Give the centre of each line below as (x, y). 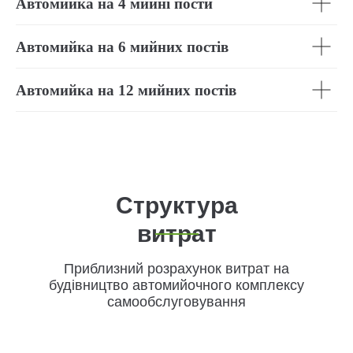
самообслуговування (176, 302)
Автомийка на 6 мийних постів (122, 47)
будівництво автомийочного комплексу (176, 285)
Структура (176, 205)
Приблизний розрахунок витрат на (176, 269)
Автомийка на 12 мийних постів (126, 90)
